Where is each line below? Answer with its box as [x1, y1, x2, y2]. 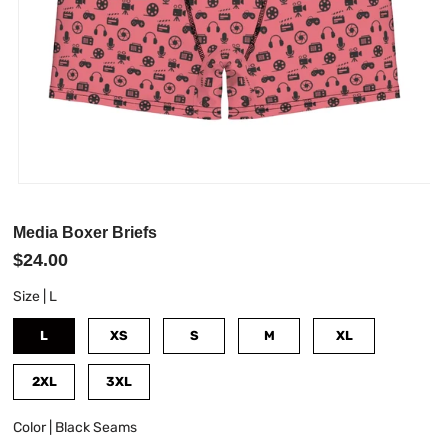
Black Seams [55, 419, 138, 437]
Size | [13, 288, 50, 306]
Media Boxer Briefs [13, 224, 158, 242]
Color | [13, 419, 56, 437]
